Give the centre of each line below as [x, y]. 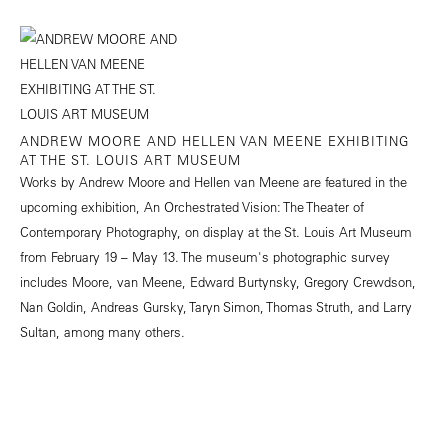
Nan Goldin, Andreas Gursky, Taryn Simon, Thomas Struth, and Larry [216, 307]
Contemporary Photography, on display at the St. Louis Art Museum [216, 232]
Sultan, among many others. [102, 332]
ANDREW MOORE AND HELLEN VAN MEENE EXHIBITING [214, 141]
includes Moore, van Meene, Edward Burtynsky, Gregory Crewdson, [218, 282]
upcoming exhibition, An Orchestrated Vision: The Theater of [192, 207]
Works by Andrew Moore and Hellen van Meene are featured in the [213, 182]
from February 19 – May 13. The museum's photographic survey [205, 257]
